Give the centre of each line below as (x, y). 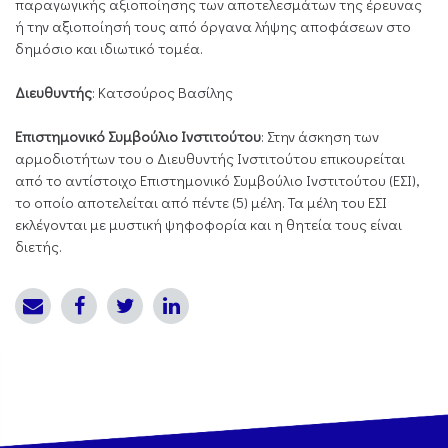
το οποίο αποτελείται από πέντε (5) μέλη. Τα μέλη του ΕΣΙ (201, 202)
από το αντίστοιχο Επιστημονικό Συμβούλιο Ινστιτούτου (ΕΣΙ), (217, 180)
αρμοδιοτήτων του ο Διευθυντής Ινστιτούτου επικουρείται (210, 158)
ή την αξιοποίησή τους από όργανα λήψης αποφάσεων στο (213, 26)
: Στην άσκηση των (320, 136)
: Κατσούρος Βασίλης (162, 92)
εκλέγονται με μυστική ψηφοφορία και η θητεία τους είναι (208, 224)
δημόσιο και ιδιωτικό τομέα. (109, 48)
